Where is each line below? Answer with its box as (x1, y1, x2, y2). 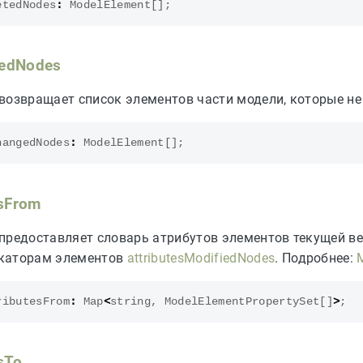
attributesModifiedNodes (126, 250, 275, 266)
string (110, 295, 151, 308)
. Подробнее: (275, 250, 357, 266)
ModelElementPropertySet (164, 295, 320, 308)
